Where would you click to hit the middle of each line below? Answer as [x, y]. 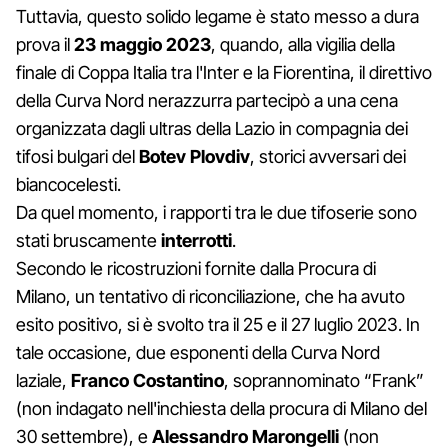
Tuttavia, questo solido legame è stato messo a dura [217, 16]
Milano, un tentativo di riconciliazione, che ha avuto [210, 296]
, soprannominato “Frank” [324, 380]
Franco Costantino [147, 380]
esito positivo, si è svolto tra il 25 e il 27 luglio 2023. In [218, 324]
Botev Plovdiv [192, 156]
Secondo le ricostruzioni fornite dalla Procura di [196, 268]
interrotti [194, 240]
